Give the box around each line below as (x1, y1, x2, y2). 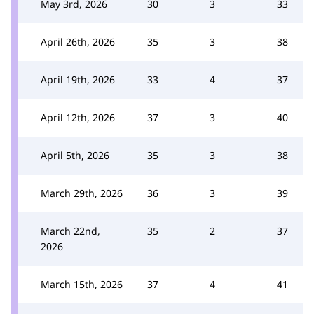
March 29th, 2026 (41, 186, 123, 200)
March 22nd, (41, 224, 100, 238)
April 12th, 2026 (41, 110, 115, 124)
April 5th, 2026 (41, 148, 109, 162)
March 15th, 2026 (41, 277, 123, 291)
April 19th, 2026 (41, 72, 115, 86)
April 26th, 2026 (41, 34, 115, 48)
